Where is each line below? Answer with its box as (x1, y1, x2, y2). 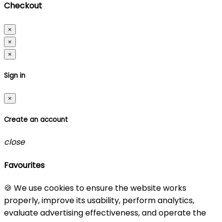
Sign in (4, 70, 25, 80)
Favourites (4, 159, 45, 171)
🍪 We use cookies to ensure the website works (4, 182, 186, 194)
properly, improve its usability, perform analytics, (4, 194, 194, 206)
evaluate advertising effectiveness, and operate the (4, 207, 206, 219)
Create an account (4, 115, 68, 125)
